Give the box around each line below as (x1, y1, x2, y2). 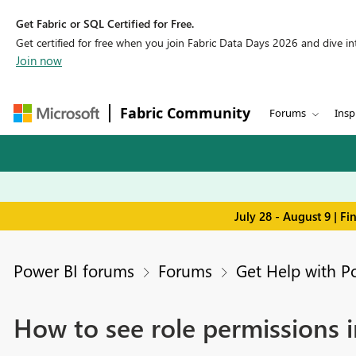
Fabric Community (120, 103, 250, 122)
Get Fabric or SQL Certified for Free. (16, 16, 194, 31)
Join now (16, 52, 62, 68)
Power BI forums (13, 259, 134, 282)
